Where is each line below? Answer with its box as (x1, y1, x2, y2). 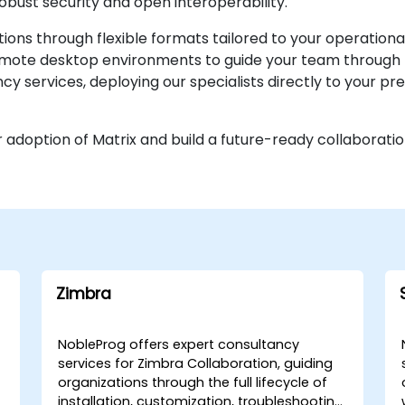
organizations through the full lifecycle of (58, 373, 328, 391)
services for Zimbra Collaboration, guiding (58, 354, 334, 372)
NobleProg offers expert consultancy (58, 335, 300, 353)
